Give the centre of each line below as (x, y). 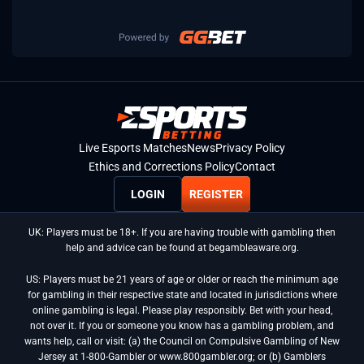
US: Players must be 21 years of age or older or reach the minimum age (182, 280)
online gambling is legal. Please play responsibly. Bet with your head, (182, 311)
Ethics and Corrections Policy (162, 167)
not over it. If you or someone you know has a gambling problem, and (182, 326)
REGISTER (216, 195)
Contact (255, 167)
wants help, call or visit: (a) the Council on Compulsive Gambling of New (182, 342)
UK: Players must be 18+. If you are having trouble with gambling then (182, 233)
